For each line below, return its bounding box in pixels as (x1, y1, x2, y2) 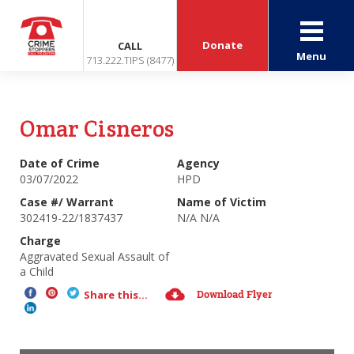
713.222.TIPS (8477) (86, 53, 175, 67)
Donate (202, 38, 243, 52)
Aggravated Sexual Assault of (20, 249, 169, 264)
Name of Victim (177, 194, 266, 209)
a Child (20, 264, 54, 279)
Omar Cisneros (20, 114, 174, 143)
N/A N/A (177, 210, 220, 225)
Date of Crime (20, 156, 100, 171)
